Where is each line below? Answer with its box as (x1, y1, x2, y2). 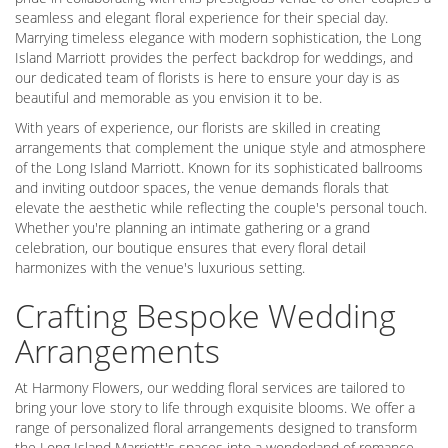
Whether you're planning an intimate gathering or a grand (15, 218, 370, 238)
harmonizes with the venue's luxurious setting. (15, 258, 305, 278)
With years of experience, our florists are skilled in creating (15, 118, 380, 138)
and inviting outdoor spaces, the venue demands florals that (15, 178, 389, 198)
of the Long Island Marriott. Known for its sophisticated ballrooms (15, 158, 423, 178)
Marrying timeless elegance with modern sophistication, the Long (15, 28, 421, 48)
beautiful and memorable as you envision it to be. (15, 88, 322, 108)
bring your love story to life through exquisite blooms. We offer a (15, 398, 415, 418)
